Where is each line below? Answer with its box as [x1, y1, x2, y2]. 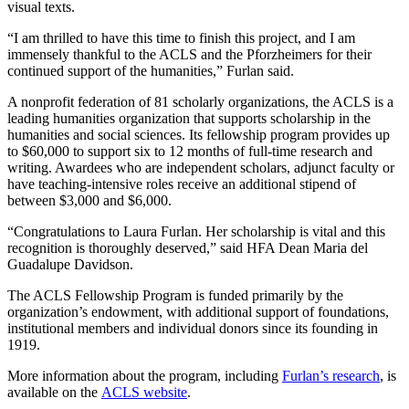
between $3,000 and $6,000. [7, 192, 172, 208]
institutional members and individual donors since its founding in [7, 320, 378, 336]
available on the [7, 383, 101, 400]
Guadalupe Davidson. [7, 256, 141, 272]
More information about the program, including [7, 367, 282, 383]
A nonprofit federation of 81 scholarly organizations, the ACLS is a [7, 93, 393, 110]
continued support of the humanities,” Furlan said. [7, 62, 298, 79]
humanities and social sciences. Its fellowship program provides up [7, 126, 390, 142]
